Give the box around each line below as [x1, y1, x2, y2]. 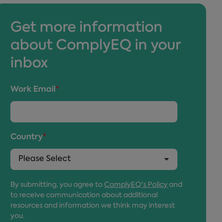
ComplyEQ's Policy [104, 181, 168, 189]
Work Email [10, 86, 56, 94]
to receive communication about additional [10, 192, 158, 199]
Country [10, 133, 43, 141]
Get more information [10, 21, 163, 35]
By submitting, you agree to [10, 181, 105, 189]
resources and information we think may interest [10, 202, 175, 210]
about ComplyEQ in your [10, 39, 181, 53]
